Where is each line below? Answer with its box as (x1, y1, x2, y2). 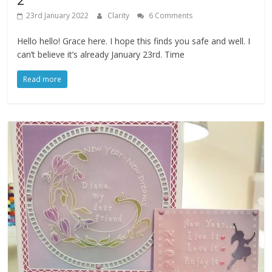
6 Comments (147, 10, 193, 21)
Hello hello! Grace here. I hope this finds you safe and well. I (17, 35, 251, 47)
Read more (23, 74, 62, 85)
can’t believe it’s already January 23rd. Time (17, 49, 185, 61)
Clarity (107, 10, 132, 21)
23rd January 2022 (26, 10, 89, 21)
